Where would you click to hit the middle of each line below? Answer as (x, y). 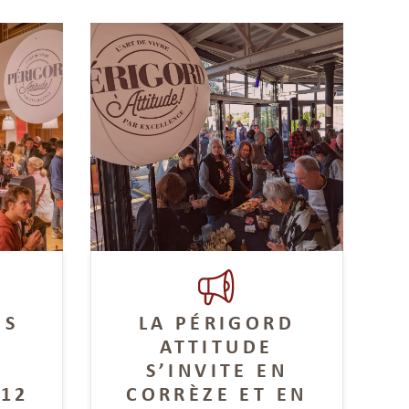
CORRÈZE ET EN (217, 393)
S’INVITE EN (216, 369)
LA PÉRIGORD (216, 322)
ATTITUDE (217, 346)
